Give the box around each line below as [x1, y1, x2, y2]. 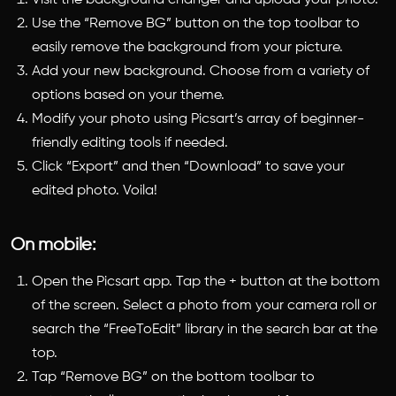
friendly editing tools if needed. [32, 135, 228, 150]
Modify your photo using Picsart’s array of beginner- [32, 111, 364, 126]
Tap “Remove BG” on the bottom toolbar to [32, 369, 315, 385]
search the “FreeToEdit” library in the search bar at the [32, 322, 377, 337]
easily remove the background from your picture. [32, 40, 343, 55]
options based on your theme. [32, 88, 225, 103]
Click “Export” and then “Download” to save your [32, 159, 345, 174]
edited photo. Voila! [32, 183, 157, 198]
